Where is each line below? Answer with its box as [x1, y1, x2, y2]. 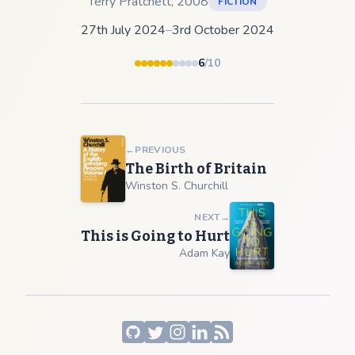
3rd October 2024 [172, 21, 274, 40]
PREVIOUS [135, 143, 186, 157]
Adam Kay [179, 245, 230, 261]
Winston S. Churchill [125, 178, 228, 194]
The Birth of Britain [125, 160, 267, 178]
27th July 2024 [81, 21, 166, 40]
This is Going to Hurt [81, 227, 230, 245]
